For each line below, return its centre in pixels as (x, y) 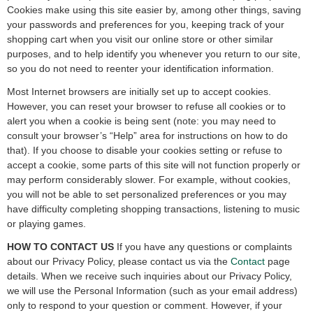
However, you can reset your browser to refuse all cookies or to (146, 106)
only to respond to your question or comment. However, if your (145, 305)
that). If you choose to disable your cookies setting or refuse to (145, 150)
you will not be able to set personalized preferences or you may (147, 194)
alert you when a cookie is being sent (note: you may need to (141, 121)
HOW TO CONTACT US (60, 247)
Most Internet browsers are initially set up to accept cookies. (139, 92)
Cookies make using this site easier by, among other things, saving (154, 10)
